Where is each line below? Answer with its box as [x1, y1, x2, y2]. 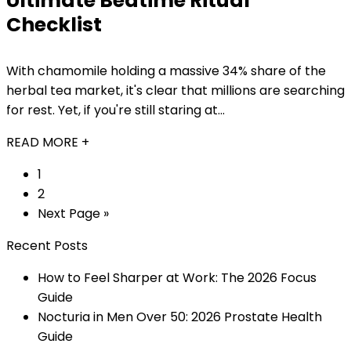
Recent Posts [6, 237, 88, 255]
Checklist [6, 11, 102, 38]
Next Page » [38, 204, 109, 223]
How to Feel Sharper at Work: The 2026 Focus [38, 269, 317, 287]
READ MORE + [6, 133, 89, 151]
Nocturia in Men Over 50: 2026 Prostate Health [38, 308, 322, 326]
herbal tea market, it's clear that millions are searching [6, 81, 345, 100]
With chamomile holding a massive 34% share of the [6, 62, 326, 80]
